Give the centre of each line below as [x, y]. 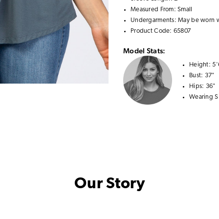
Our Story [109, 184]
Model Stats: [144, 51]
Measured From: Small [162, 10]
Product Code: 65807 [161, 31]
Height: [201, 65]
